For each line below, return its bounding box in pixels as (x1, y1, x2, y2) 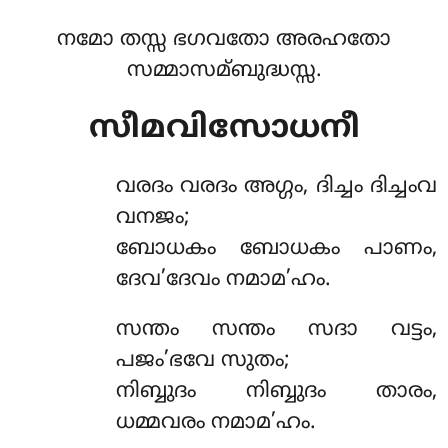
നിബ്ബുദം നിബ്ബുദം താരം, (115, 378, 437, 405)
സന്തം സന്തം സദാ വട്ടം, (115, 316, 437, 343)
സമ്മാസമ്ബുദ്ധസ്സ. (126, 58, 322, 84)
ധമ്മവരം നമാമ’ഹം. (115, 409, 316, 436)
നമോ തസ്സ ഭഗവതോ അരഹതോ (57, 27, 391, 53)
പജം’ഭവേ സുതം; (115, 347, 290, 374)
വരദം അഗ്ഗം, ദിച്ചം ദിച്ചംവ (180, 173, 437, 200)
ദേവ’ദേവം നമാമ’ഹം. (115, 266, 331, 293)
